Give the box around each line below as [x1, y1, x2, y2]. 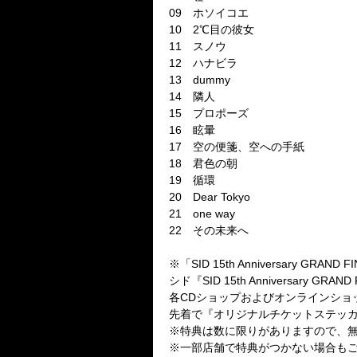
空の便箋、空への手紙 [182, 140, 304, 153]
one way [193, 207, 235, 220]
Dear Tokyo [193, 190, 250, 203]
